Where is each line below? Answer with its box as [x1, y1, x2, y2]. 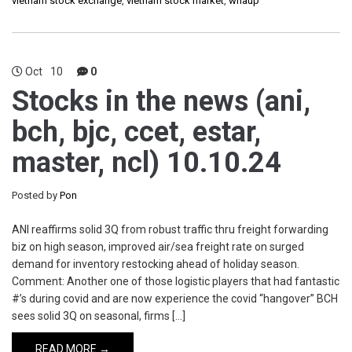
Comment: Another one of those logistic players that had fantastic [12, 275, 339, 288]
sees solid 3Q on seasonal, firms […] [12, 310, 185, 322]
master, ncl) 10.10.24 [12, 146, 281, 179]
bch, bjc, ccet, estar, [12, 115, 261, 148]
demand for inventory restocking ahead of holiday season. [12, 258, 299, 270]
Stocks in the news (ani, [12, 85, 310, 118]
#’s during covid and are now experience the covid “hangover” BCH [12, 292, 338, 305]
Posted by [12, 189, 60, 201]
